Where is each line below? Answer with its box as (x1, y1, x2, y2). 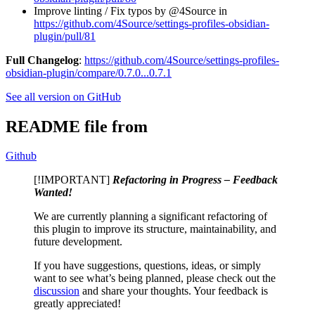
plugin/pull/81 (34, 30, 96, 42)
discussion (34, 285, 79, 297)
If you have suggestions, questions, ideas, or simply (34, 259, 261, 272)
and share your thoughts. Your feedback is (79, 285, 268, 297)
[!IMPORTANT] (34, 174, 112, 186)
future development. (34, 236, 122, 248)
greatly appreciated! (34, 297, 121, 310)
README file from (6, 117, 148, 136)
